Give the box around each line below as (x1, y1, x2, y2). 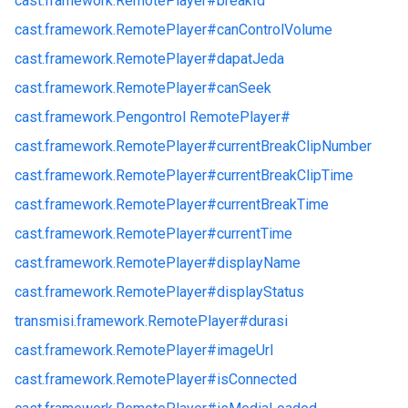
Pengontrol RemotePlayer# (116, 108, 291, 126)
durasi (249, 312, 288, 330)
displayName (217, 254, 301, 271)
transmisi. (15, 312, 76, 330)
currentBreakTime (217, 196, 329, 213)
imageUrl (217, 342, 273, 359)
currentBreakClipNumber (217, 138, 372, 155)
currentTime (217, 225, 292, 242)
